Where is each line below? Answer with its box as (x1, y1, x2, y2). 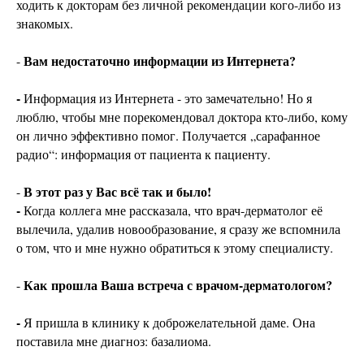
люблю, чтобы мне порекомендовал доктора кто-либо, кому (16, 108, 348, 126)
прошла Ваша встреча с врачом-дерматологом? (51, 275, 332, 295)
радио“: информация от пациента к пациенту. (16, 145, 271, 163)
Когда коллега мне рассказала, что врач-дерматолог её (24, 201, 323, 219)
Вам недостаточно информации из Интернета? (24, 51, 296, 71)
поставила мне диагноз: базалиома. (16, 332, 211, 350)
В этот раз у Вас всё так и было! (24, 182, 211, 201)
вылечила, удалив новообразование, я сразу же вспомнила (16, 220, 340, 238)
